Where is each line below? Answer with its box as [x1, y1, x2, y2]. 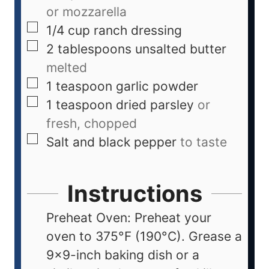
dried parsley [116, 97, 194, 113]
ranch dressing [94, 23, 182, 38]
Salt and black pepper [46, 134, 177, 150]
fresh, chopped [46, 116, 137, 131]
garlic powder [116, 79, 198, 94]
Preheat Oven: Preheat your [46, 210, 211, 225]
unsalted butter [135, 41, 226, 57]
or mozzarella [46, 4, 127, 20]
